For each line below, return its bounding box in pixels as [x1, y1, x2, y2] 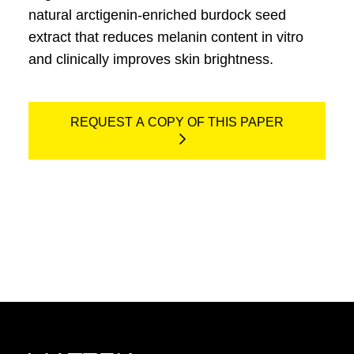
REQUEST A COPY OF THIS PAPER [70, 115, 284, 129]
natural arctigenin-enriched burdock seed [28, 7, 286, 23]
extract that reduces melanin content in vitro [28, 29, 303, 45]
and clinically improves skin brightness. [28, 51, 273, 67]
